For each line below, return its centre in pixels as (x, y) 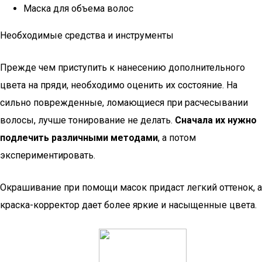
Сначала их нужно (216, 120)
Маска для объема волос (78, 8)
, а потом (177, 138)
